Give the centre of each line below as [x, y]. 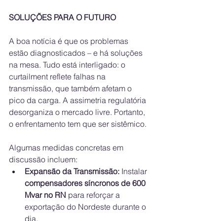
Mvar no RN [45, 195]
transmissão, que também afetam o [71, 89]
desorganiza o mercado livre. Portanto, [78, 112]
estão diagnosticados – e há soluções [77, 53]
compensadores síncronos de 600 [86, 183]
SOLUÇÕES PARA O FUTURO [62, 18]
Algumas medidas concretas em [67, 148]
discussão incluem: [43, 160]
